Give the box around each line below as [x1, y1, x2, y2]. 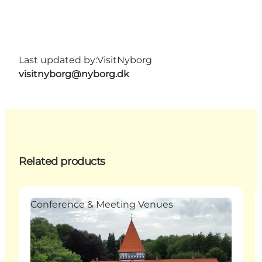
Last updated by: [19, 54, 97, 65]
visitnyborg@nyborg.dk [19, 68, 129, 80]
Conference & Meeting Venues [30, 198, 173, 210]
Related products [19, 154, 105, 168]
